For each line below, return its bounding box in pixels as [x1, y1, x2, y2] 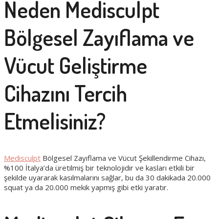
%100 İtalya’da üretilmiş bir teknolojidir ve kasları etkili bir [4, 163, 195, 173]
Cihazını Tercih [4, 79, 127, 108]
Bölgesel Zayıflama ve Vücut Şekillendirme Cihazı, [41, 153, 206, 163]
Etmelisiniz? [4, 107, 106, 135]
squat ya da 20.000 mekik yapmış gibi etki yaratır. [4, 182, 168, 193]
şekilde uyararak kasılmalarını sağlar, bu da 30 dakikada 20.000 [4, 173, 211, 183]
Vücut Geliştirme [4, 51, 147, 80]
